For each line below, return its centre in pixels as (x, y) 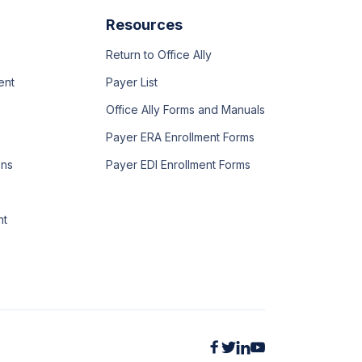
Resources (144, 25)
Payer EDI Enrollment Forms (178, 164)
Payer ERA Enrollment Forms (180, 137)
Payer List (132, 82)
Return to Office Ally (159, 55)
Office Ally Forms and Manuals (185, 109)
